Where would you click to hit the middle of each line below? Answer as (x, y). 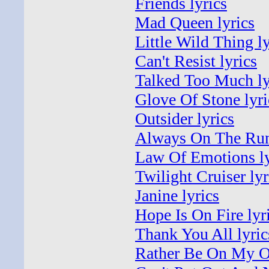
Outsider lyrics (185, 119)
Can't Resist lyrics (196, 61)
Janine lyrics (177, 195)
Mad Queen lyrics (195, 23)
